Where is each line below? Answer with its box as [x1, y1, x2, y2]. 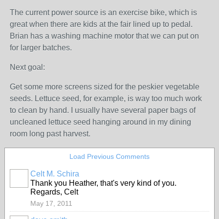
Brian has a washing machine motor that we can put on [10, 32, 199, 40]
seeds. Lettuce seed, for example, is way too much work [10, 94, 202, 103]
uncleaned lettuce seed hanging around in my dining [10, 118, 191, 126]
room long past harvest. [10, 130, 92, 138]
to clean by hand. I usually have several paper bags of [10, 106, 196, 114]
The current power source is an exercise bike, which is [10, 8, 197, 17]
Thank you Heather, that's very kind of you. [30, 179, 176, 187]
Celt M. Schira [30, 170, 79, 178]
